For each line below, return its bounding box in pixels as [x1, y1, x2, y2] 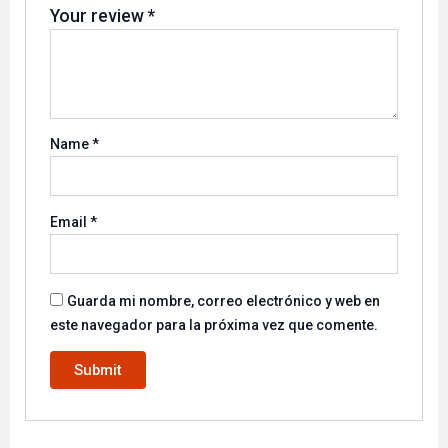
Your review [50, 5, 149, 26]
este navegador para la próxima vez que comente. [50, 316, 379, 333]
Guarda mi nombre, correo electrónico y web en [67, 292, 381, 309]
